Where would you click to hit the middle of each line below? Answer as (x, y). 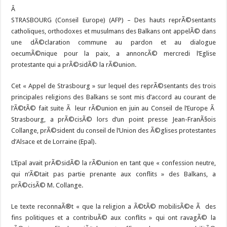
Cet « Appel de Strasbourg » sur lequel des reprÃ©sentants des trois (113, 86)
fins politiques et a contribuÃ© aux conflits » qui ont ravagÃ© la (113, 218)
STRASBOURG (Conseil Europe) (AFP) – (73, 20)
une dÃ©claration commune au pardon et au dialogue (113, 43)
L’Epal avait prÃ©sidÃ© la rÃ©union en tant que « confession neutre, (113, 163)
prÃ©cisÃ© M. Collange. (47, 185)
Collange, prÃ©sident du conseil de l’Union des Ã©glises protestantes (113, 131)
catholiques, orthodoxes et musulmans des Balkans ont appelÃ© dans (113, 31)
